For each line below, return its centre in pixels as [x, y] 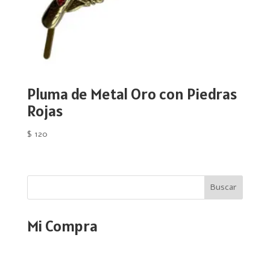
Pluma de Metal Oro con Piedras [132, 94]
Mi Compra [62, 225]
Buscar [224, 187]
